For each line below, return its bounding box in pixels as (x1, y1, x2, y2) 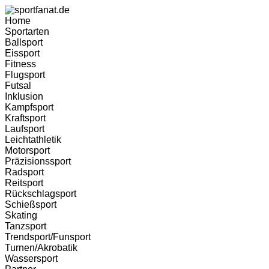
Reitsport (5, 178, 43, 188)
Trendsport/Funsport (5, 232, 91, 242)
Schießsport (5, 199, 56, 210)
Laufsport (5, 124, 44, 134)
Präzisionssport (5, 156, 71, 166)
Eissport (5, 48, 40, 58)
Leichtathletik (5, 134, 61, 145)
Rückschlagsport (5, 189, 76, 199)
